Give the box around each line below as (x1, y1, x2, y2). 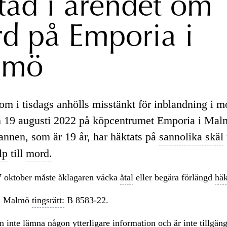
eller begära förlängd (133, 172, 215, 182)
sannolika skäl (159, 130, 223, 143)
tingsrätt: (31, 195, 64, 205)
